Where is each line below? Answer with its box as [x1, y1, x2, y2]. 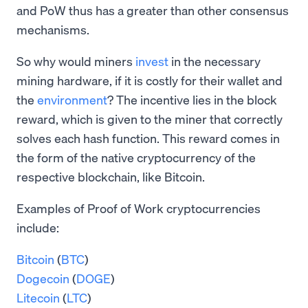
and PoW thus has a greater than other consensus [16, 2, 289, 19]
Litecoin [16, 289, 60, 306]
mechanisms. [16, 21, 89, 38]
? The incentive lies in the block [107, 91, 277, 108]
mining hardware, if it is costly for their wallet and [16, 72, 283, 89]
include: [16, 219, 59, 236]
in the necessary [168, 53, 261, 69]
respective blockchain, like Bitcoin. [16, 168, 205, 185]
